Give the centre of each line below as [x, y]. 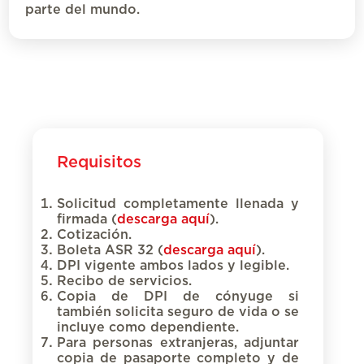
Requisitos [99, 163]
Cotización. [94, 235]
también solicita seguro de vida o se [178, 312]
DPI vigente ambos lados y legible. [173, 266]
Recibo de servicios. [124, 282]
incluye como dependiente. [150, 328]
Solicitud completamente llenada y [178, 204]
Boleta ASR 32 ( [110, 251]
